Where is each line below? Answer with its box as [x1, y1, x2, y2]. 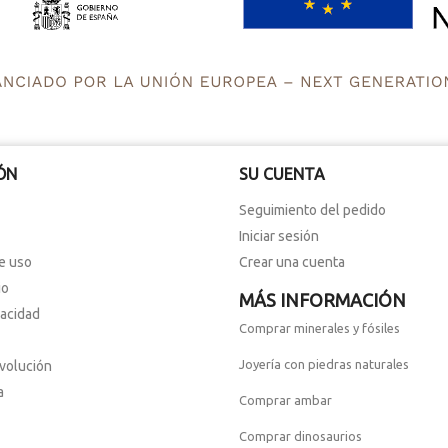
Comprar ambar [238, 392, 332, 407]
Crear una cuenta [238, 253, 345, 270]
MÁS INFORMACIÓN [238, 289, 406, 310]
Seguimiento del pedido [238, 201, 386, 218]
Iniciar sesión [238, 227, 319, 244]
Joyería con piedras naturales [238, 356, 409, 371]
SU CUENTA [238, 164, 325, 183]
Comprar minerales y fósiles [238, 320, 400, 335]
